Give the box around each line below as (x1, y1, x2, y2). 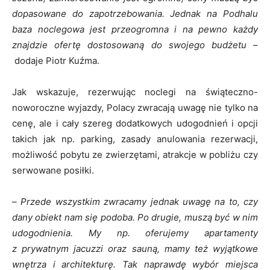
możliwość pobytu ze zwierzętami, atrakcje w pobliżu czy (12, 149, 258, 160)
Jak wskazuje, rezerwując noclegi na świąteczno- (12, 86, 258, 98)
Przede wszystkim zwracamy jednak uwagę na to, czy (17, 196, 258, 207)
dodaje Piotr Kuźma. (12, 55, 99, 66)
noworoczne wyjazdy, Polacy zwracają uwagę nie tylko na (12, 102, 258, 113)
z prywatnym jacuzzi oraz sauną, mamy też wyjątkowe (12, 243, 258, 254)
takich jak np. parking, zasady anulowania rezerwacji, (12, 133, 258, 145)
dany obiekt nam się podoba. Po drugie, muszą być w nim (12, 212, 258, 223)
